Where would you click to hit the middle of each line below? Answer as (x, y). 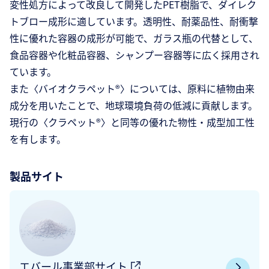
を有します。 (38, 139)
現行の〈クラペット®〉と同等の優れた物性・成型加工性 (132, 122)
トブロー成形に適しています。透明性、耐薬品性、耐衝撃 (134, 21)
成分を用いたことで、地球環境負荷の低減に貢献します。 (134, 105)
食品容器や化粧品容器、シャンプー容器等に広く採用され (134, 55)
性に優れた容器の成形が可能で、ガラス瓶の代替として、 (134, 38)
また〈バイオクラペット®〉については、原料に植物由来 (132, 88)
